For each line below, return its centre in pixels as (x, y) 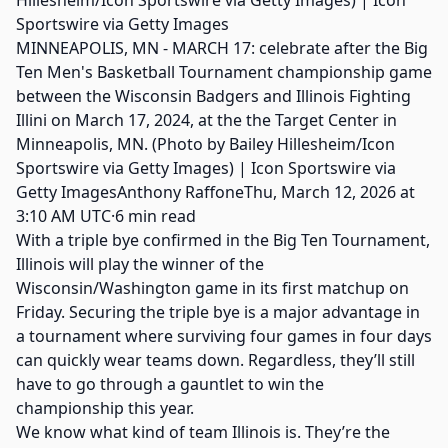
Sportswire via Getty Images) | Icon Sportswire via (206, 168)
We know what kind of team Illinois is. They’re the (203, 432)
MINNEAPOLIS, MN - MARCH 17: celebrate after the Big (222, 48)
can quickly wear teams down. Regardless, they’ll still (215, 360)
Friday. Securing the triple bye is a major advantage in (218, 312)
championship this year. (105, 408)
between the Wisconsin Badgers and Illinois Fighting (213, 96)
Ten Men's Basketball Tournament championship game (224, 72)
